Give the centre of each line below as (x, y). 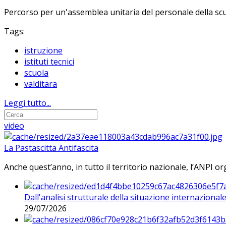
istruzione (43, 50)
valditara (41, 83)
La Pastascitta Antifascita (51, 148)
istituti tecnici (49, 61)
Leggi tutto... (27, 103)
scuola (36, 72)
